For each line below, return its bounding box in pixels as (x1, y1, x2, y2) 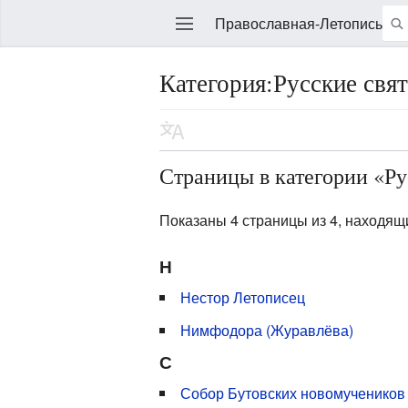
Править (114, 117, 178, 141)
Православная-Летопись (214, 13, 382, 34)
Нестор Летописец (180, 286, 306, 308)
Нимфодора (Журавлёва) (180, 319, 354, 341)
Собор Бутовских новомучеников (180, 382, 406, 403)
